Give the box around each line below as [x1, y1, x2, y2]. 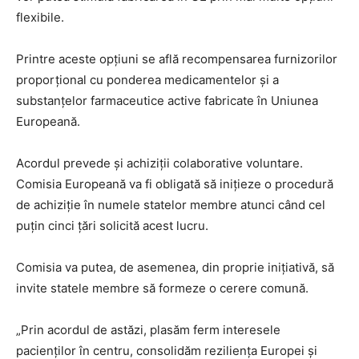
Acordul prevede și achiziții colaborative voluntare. [16, 155, 303, 171]
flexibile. [16, 10, 64, 26]
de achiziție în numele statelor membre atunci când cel [16, 197, 325, 213]
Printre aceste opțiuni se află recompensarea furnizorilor [16, 51, 337, 67]
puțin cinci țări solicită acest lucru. [16, 218, 208, 234]
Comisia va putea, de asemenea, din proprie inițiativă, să [16, 260, 334, 276]
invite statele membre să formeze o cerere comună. [16, 280, 309, 296]
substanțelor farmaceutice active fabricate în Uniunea [16, 93, 318, 109]
